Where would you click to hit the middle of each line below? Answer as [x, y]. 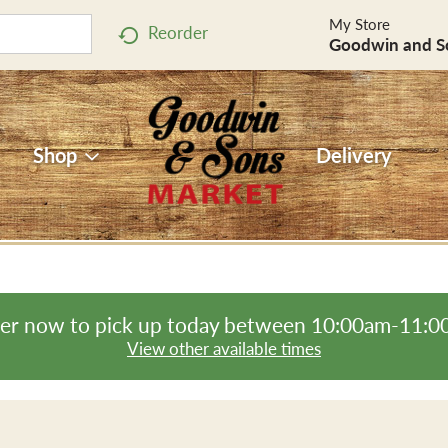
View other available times [224, 348]
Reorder [178, 32]
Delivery [353, 155]
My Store [359, 24]
